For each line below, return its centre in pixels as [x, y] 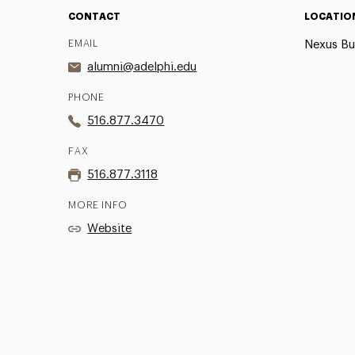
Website [110, 228]
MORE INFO [98, 205]
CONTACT [95, 16]
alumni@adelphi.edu [142, 67]
